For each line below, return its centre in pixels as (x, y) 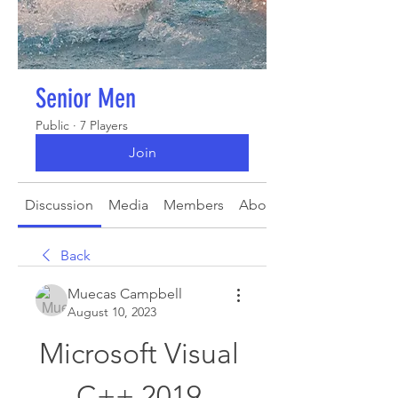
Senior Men (86, 99)
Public (52, 125)
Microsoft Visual (139, 354)
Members (193, 205)
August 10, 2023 (112, 312)
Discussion (60, 205)
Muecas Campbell (125, 294)
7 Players (104, 125)
